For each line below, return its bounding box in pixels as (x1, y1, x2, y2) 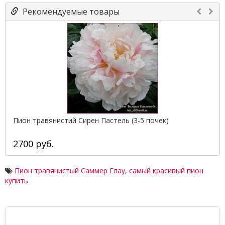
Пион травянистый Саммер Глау (15, 166, 125, 175)
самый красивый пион (129, 166, 203, 175)
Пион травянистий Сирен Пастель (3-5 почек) (13, 116, 169, 125)
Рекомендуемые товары (19, 6, 120, 17)
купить (5, 176, 28, 185)
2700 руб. (13, 138, 54, 150)
